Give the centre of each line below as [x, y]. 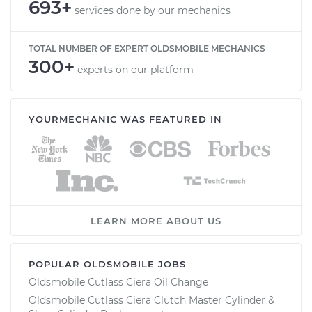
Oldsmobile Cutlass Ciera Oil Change [118, 282]
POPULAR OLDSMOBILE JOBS [107, 264]
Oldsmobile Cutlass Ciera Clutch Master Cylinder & [151, 300]
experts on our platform [135, 69]
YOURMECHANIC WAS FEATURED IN [125, 119]
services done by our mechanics [153, 10]
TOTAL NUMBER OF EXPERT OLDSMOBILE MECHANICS [147, 48]
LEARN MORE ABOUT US [156, 220]
